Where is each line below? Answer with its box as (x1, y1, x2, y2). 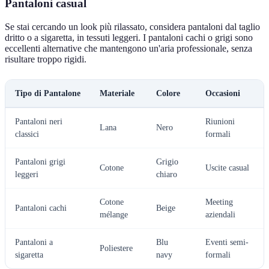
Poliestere (100, 243, 133, 253)
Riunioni (205, 116, 235, 126)
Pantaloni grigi (15, 157, 65, 166)
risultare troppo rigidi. (5, 53, 86, 64)
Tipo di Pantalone (15, 88, 80, 98)
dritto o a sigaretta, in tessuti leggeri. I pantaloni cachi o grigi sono (5, 32, 253, 43)
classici (15, 129, 39, 139)
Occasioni (205, 88, 240, 98)
